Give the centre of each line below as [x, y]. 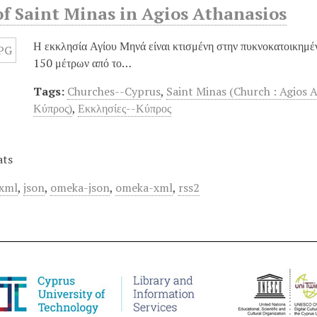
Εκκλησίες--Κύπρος [125, 108]
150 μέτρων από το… [83, 63]
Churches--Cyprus [114, 91]
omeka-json [80, 187]
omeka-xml [144, 187]
